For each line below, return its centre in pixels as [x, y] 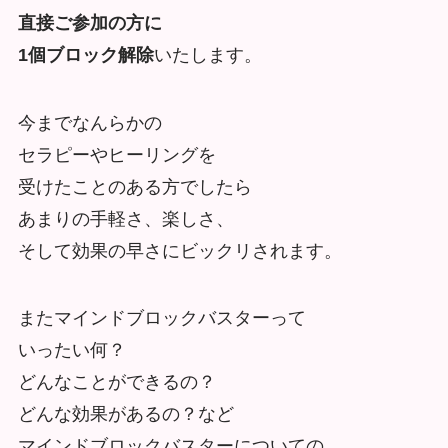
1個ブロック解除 [85, 54]
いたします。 [207, 54]
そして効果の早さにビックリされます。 [179, 250]
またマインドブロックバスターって [161, 318]
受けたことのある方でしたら [134, 186]
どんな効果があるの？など [125, 414]
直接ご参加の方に [89, 22]
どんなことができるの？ [116, 382]
